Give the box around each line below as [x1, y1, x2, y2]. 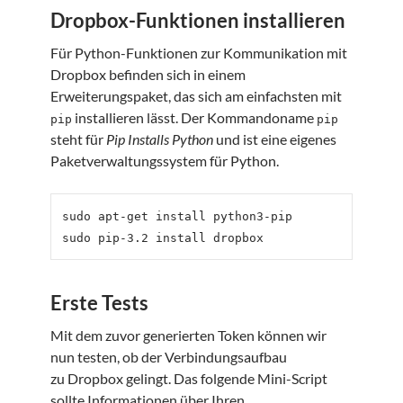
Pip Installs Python [106, 130, 213, 148]
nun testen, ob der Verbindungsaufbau [50, 347, 287, 365]
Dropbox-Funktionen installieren [50, 7, 345, 32]
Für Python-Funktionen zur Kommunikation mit [50, 43, 347, 61]
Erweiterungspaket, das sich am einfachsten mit [50, 86, 342, 104]
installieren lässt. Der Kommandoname [72, 108, 317, 126]
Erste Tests [50, 290, 148, 315]
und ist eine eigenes [213, 130, 336, 148]
